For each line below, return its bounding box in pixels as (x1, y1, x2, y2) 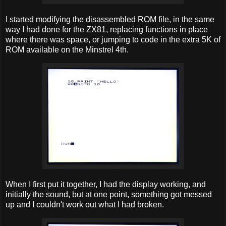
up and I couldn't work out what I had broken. (6, 200, 164, 209)
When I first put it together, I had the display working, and (6, 180, 206, 189)
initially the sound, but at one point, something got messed (6, 190, 212, 199)
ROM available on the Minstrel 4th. (6, 45, 129, 54)
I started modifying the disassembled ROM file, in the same (6, 15, 214, 24)
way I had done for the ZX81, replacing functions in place (6, 25, 208, 34)
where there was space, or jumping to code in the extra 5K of (6, 35, 220, 44)
